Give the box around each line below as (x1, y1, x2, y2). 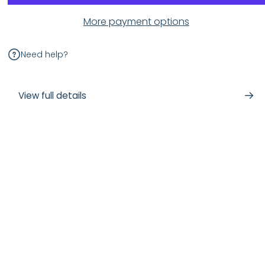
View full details (18, 89, 86, 102)
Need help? (20, 48, 68, 60)
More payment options (83, 15, 189, 29)
